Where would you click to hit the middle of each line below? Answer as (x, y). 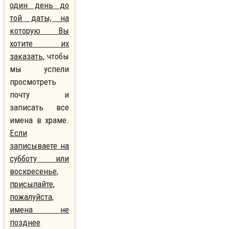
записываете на (40, 146)
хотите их (40, 44)
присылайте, (32, 184)
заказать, (27, 56)
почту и (40, 95)
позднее (25, 223)
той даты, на (40, 18)
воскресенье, (34, 171)
